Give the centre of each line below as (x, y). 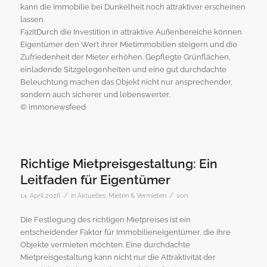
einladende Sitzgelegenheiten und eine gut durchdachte (123, 69)
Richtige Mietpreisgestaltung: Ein (119, 164)
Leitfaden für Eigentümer (95, 180)
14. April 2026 (40, 196)
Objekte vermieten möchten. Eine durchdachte (105, 245)
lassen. (32, 19)
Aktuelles (91, 196)
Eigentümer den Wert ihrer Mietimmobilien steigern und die (128, 44)
